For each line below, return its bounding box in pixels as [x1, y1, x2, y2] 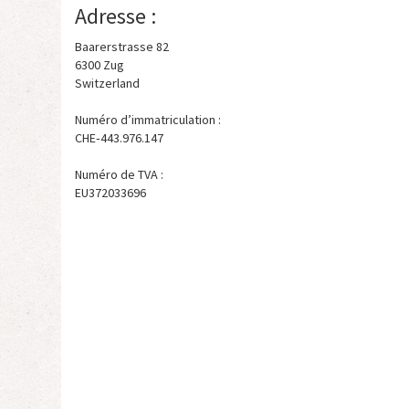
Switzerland [75, 75, 140, 91]
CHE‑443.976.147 [75, 130, 163, 146]
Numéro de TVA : [75, 166, 163, 183]
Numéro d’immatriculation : [75, 111, 221, 128]
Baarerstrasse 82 [75, 38, 169, 55]
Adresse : [75, 2, 156, 30]
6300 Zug [75, 57, 124, 73]
